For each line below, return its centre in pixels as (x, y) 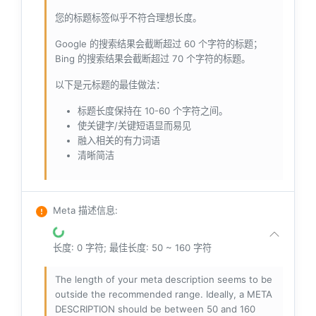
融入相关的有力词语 (119, 141)
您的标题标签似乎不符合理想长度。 (128, 18)
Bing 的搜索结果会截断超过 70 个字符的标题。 (153, 59)
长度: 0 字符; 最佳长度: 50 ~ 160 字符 (132, 248)
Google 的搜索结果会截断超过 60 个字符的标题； (159, 44)
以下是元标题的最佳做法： (110, 85)
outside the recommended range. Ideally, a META (164, 294)
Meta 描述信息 (84, 211)
